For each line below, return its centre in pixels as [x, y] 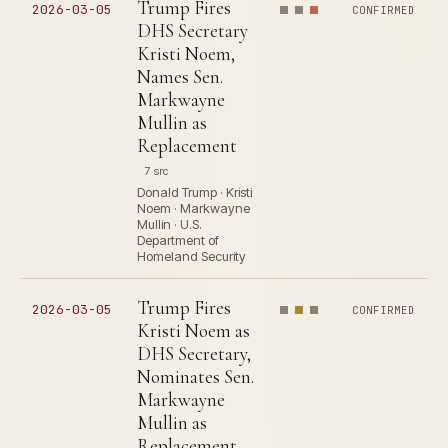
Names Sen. [180, 76]
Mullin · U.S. [169, 224]
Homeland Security [191, 256]
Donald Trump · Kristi [194, 192]
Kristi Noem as [193, 330]
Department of [178, 240]
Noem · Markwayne [193, 208]
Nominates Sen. [195, 376]
